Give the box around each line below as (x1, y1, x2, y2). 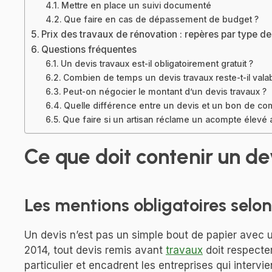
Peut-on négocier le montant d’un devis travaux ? (63, 87, 267, 97)
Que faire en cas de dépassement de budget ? (63, 15, 259, 25)
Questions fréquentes (41, 44, 137, 56)
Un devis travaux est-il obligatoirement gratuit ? (60, 59, 253, 69)
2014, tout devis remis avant (24, 244, 166, 257)
